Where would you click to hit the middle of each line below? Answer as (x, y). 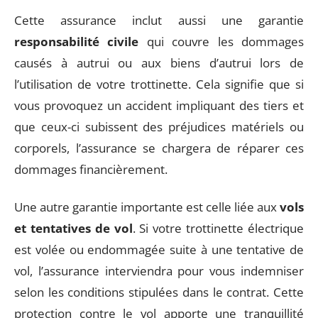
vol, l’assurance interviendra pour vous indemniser (159, 270)
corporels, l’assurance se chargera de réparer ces (159, 148)
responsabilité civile (77, 42)
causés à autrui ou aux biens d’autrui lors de (159, 63)
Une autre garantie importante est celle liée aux (147, 207)
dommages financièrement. (91, 169)
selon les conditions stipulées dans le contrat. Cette (159, 292)
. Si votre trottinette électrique (218, 228)
